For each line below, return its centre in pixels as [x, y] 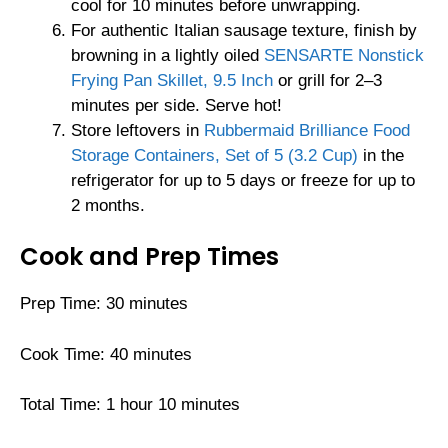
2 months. [108, 205]
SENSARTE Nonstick [344, 55]
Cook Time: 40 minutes [106, 354]
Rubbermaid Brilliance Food [307, 130]
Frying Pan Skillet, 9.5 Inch [172, 80]
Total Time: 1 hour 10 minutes [130, 405]
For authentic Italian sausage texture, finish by [244, 30]
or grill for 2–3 [327, 80]
